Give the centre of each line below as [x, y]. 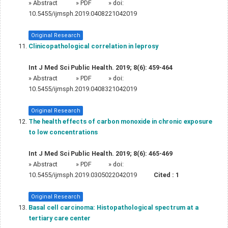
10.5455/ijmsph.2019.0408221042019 [83, 13]
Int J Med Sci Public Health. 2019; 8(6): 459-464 [101, 67]
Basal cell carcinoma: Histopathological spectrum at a [113, 207]
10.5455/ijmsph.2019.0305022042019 [83, 175]
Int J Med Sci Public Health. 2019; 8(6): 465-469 [101, 153]
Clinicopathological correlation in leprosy [93, 46]
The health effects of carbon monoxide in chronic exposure [120, 121]
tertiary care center [60, 218]
